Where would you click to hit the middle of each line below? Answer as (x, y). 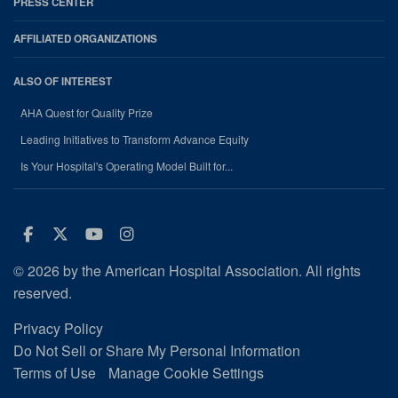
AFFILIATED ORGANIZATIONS (85, 38)
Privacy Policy (58, 328)
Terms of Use (55, 373)
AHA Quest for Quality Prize (87, 112)
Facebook (77, 233)
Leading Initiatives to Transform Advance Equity (135, 139)
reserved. (43, 293)
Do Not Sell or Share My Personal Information (157, 350)
